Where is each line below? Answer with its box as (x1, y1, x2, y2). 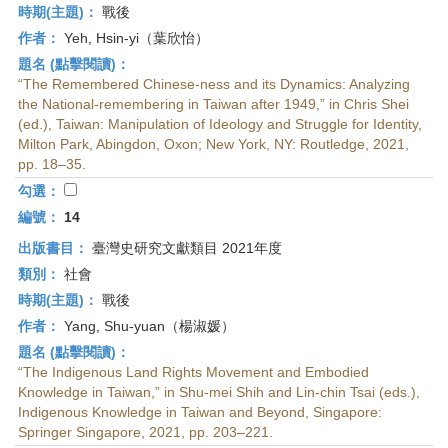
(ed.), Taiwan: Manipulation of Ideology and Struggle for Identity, (18, 116, 422, 132)
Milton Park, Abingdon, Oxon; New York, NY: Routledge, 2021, (18, 136, 409, 152)
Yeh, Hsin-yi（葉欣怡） (60, 30, 209, 46)
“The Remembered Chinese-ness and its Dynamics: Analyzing (18, 76, 410, 92)
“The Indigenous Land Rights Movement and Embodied (18, 364, 369, 380)
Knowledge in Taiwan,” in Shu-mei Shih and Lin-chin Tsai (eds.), (18, 384, 420, 400)
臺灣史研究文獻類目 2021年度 (88, 240, 282, 256)
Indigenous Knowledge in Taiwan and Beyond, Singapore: (18, 404, 382, 420)
